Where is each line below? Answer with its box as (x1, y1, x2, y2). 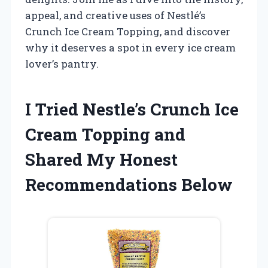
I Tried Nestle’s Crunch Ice (25, 98, 239, 120)
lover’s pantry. (25, 56, 99, 71)
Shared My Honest (25, 148, 178, 170)
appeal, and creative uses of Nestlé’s (25, 8, 206, 22)
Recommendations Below (25, 173, 233, 196)
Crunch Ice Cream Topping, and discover (25, 24, 230, 38)
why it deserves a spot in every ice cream (25, 40, 236, 54)
